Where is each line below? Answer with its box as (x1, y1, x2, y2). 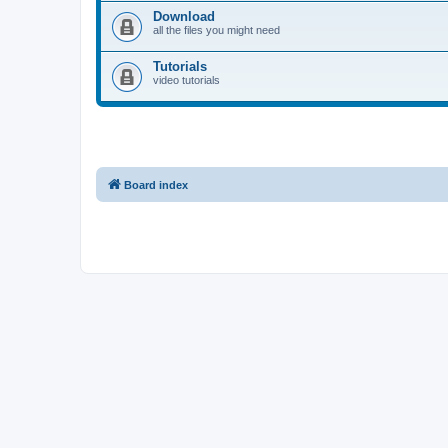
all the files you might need (153, 23, 280, 36)
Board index (124, 178, 188, 191)
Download (153, 8, 215, 24)
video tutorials (153, 73, 220, 86)
